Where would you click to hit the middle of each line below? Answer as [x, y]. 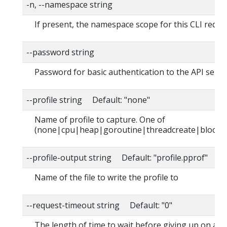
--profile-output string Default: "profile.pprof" [117, 158]
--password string [60, 52]
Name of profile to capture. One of [100, 120]
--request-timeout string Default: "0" [99, 205]
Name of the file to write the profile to [106, 177]
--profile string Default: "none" [88, 100]
